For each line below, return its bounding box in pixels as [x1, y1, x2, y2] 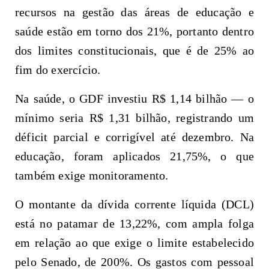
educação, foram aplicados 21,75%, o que [15, 149, 254, 163]
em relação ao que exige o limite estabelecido [15, 235, 254, 249]
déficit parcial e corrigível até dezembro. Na [15, 130, 254, 144]
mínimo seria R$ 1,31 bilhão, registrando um [15, 110, 254, 124]
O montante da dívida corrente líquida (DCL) [15, 197, 254, 211]
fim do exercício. [15, 62, 101, 76]
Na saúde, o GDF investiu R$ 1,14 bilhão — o [15, 91, 254, 105]
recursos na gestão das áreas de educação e [15, 5, 254, 19]
